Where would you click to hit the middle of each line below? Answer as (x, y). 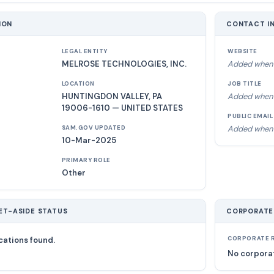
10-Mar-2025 (89, 140)
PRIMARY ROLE (86, 160)
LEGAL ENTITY (84, 51)
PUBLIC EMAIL (250, 116)
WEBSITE (243, 51)
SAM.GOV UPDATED (93, 128)
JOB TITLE (245, 84)
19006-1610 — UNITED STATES (122, 108)
